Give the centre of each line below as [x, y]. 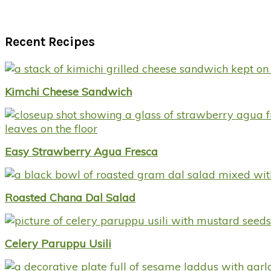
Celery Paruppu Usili [58, 243]
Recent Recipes [50, 42]
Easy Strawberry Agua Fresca [81, 152]
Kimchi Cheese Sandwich [68, 92]
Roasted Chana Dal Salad [70, 197]
